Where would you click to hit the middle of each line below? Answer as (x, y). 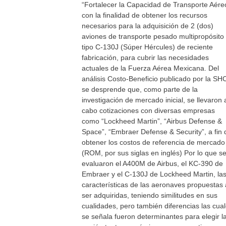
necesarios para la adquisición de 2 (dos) (148, 26)
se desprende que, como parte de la (140, 89)
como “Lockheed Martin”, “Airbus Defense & (152, 121)
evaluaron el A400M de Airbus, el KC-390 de (152, 163)
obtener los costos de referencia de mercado (153, 142)
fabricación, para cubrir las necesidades (145, 58)
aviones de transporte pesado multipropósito (153, 36)
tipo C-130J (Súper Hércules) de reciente (147, 47)
